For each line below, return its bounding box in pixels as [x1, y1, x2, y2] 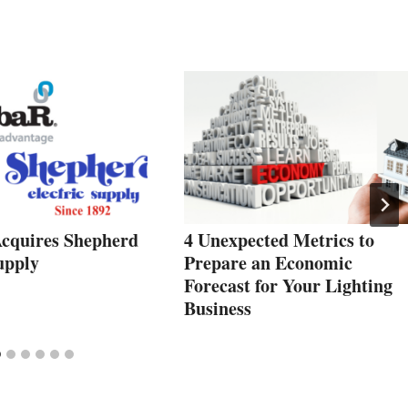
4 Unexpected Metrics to [184, 226, 374, 253]
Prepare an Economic [184, 249, 352, 276]
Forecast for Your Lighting [184, 271, 393, 299]
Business [184, 294, 251, 321]
